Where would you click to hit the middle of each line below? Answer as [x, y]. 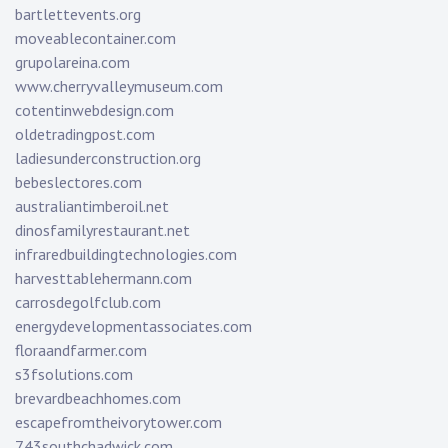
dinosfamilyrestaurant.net [102, 230]
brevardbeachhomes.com [98, 398]
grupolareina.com [72, 62]
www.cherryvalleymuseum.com [119, 86]
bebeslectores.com [78, 182]
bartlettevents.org [78, 14]
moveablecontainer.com [95, 38]
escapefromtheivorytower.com [118, 422]
